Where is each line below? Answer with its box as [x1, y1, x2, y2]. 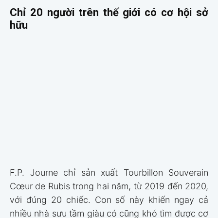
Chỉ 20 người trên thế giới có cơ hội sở [10, 6, 208, 19]
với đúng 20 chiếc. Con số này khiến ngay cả [10, 194, 208, 205]
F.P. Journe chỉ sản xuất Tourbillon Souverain [10, 167, 208, 178]
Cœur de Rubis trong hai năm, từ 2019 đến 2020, [10, 181, 208, 191]
